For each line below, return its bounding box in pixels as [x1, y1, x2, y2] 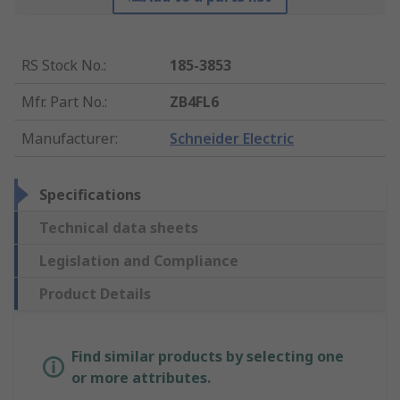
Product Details [39, 284, 151, 304]
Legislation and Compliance [39, 251, 238, 271]
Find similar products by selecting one [71, 346, 344, 367]
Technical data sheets [39, 218, 198, 238]
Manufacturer [21, 129, 115, 149]
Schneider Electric [170, 129, 295, 149]
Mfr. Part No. [21, 92, 104, 112]
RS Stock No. [21, 55, 104, 76]
